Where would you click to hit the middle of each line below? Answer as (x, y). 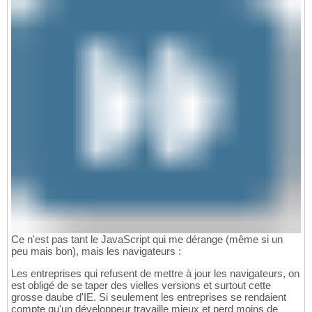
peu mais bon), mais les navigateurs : (96, 251)
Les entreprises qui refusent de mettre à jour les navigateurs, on (155, 274)
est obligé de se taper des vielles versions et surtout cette (141, 286)
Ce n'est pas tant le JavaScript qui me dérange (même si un (147, 240)
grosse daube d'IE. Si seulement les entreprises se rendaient (149, 297)
